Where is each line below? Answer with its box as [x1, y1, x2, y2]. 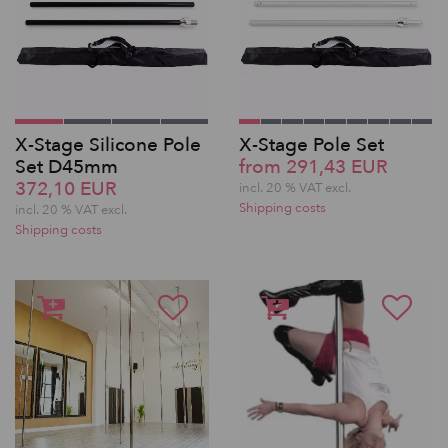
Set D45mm [15, 154, 118, 180]
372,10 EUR [15, 176, 117, 202]
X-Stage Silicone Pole [15, 132, 201, 158]
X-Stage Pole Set [239, 132, 384, 158]
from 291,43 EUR [239, 154, 388, 180]
